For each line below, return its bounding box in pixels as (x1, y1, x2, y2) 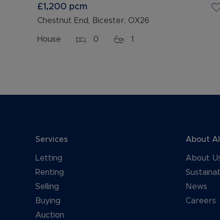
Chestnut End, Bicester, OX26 (37, 17, 149, 25)
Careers (186, 197, 216, 205)
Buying (35, 197, 60, 205)
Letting (35, 154, 62, 162)
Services (35, 136, 68, 143)
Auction (35, 211, 64, 219)
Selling (35, 183, 59, 191)
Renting (35, 168, 64, 176)
